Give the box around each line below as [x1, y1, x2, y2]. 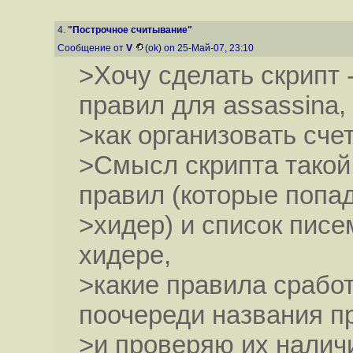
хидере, [78, 240, 171, 270]
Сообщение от [58, 43, 126, 54]
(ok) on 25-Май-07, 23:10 [145, 43, 256, 54]
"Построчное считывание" [68, 24, 192, 35]
